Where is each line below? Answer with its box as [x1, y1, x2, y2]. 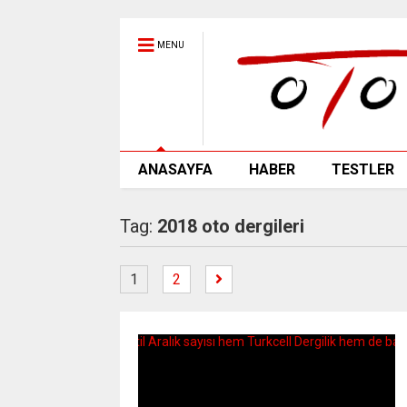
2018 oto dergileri [156, 215, 304, 237]
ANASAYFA [137, 161, 213, 178]
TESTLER [331, 161, 394, 178]
